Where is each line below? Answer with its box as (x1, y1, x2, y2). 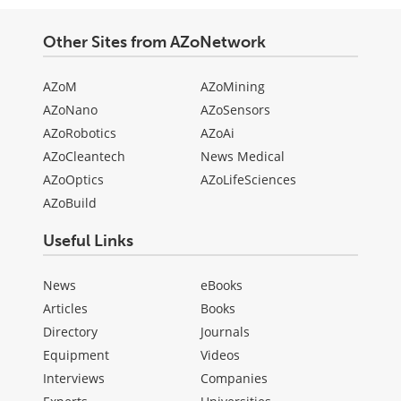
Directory (43, 322, 98, 340)
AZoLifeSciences (200, 170, 296, 188)
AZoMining (200, 77, 265, 95)
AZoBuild (43, 193, 97, 211)
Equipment (43, 346, 109, 363)
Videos (200, 346, 240, 363)
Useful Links (43, 230, 133, 251)
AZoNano (43, 100, 98, 118)
